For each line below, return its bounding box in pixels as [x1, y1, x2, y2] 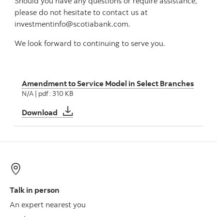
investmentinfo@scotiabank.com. [15, 19, 130, 29]
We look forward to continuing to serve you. [15, 38, 165, 48]
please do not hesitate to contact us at [15, 7, 148, 17]
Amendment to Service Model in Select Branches [22, 78, 194, 88]
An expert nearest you [10, 199, 86, 209]
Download [22, 108, 59, 117]
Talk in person [10, 185, 60, 195]
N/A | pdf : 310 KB [22, 89, 73, 97]
